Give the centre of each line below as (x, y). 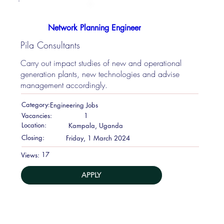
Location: (34, 125)
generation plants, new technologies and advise (100, 74)
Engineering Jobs (74, 105)
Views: (30, 155)
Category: (35, 105)
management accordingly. (64, 85)
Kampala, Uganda (95, 125)
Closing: (33, 137)
